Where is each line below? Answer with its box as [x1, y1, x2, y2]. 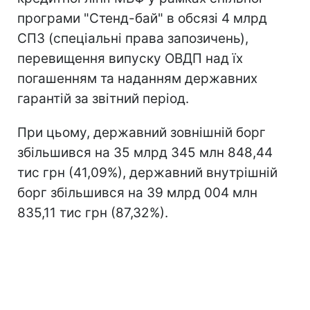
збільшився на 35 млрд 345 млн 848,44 [17, 144, 273, 161]
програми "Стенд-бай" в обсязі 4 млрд [17, 10, 267, 26]
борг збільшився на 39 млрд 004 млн [17, 184, 257, 201]
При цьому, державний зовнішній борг [17, 124, 266, 140]
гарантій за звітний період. [17, 90, 189, 107]
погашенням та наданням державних [17, 70, 257, 86]
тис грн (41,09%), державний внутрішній [17, 164, 277, 181]
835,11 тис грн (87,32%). [17, 204, 168, 221]
